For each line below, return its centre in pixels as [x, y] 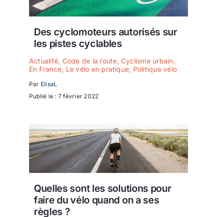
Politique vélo [155, 69]
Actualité [44, 61]
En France [46, 69]
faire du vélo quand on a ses [96, 200]
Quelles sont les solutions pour [102, 188]
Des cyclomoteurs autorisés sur [105, 32]
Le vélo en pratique [97, 69]
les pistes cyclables [78, 43]
